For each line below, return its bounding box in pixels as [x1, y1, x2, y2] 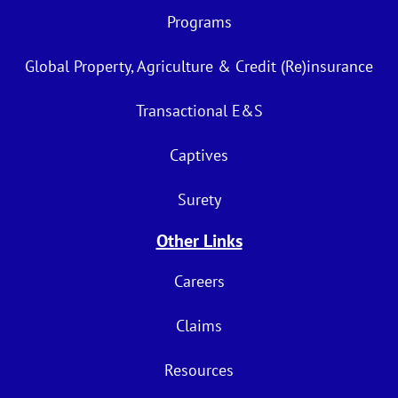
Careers [173, 270, 225, 291]
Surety [177, 188, 221, 210]
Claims [176, 314, 222, 336]
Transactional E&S [135, 99, 263, 121]
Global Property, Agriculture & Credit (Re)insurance [25, 55, 373, 76]
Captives [170, 144, 228, 165]
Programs [166, 11, 232, 32]
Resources [164, 359, 234, 380]
